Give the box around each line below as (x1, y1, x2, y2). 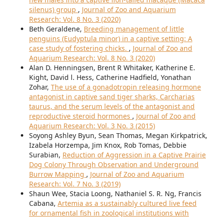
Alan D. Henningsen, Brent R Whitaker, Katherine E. (29, 63, 195, 73)
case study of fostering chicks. (29, 44, 129, 53)
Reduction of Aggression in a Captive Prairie (62, 150, 206, 160)
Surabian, (29, 150, 62, 160)
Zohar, (29, 82, 51, 92)
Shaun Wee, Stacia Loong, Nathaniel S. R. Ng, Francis (29, 189, 201, 199)
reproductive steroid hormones (29, 111, 132, 121)
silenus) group (29, 5, 78, 15)
